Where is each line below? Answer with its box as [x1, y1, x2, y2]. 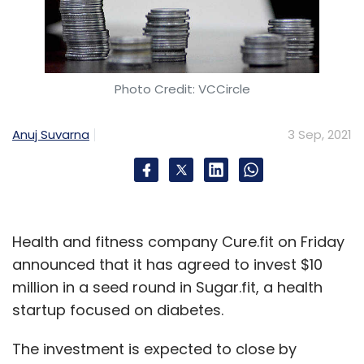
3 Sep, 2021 [288, 126, 352, 143]
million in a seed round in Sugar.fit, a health [12, 277, 323, 297]
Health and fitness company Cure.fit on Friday [12, 232, 344, 252]
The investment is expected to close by [12, 339, 297, 359]
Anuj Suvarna [12, 125, 89, 143]
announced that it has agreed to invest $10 [12, 254, 323, 275]
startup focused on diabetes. [12, 300, 227, 320]
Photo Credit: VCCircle [114, 80, 250, 97]
